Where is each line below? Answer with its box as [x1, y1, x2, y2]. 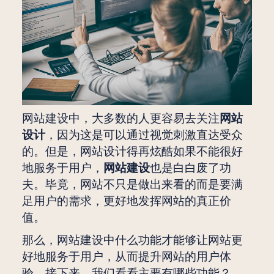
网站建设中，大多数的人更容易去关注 [21, 111, 220, 127]
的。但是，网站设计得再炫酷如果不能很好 [21, 144, 243, 160]
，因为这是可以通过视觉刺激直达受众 [45, 128, 243, 143]
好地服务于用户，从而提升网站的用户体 [21, 249, 231, 264]
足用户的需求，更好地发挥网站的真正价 [21, 194, 231, 209]
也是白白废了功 [149, 161, 231, 176]
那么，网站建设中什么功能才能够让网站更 [21, 232, 243, 248]
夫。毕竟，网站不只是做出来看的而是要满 [21, 177, 243, 193]
